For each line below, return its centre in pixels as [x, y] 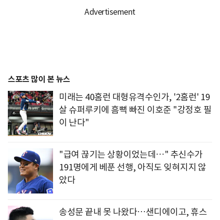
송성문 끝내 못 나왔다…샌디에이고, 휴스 [133, 212]
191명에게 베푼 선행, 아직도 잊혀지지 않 [132, 167]
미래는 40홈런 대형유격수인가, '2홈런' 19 [134, 97]
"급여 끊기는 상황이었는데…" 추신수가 [131, 155]
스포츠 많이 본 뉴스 [39, 80]
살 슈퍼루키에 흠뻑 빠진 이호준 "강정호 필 [135, 110]
